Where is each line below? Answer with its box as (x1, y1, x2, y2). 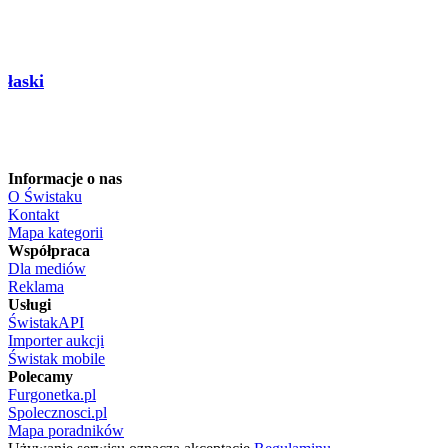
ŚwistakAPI (8, 314, 84, 331)
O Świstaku (8, 188, 82, 205)
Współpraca (8, 242, 90, 259)
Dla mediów (8, 260, 86, 277)
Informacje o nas (8, 170, 122, 187)
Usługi (8, 296, 51, 313)
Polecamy (8, 368, 73, 385)
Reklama (8, 278, 64, 295)
